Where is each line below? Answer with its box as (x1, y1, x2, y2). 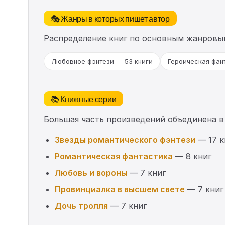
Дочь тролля (55, 200, 108, 211)
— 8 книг (173, 151, 211, 161)
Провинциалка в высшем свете (55, 184, 185, 194)
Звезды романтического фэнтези (55, 134, 195, 145)
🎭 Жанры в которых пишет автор (51, 12, 170, 24)
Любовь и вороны (55, 167, 127, 178)
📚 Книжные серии (51, 92, 117, 105)
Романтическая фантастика (55, 151, 173, 161)
